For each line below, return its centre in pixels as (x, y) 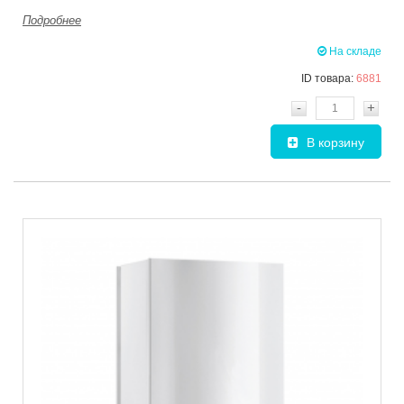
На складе (354, 52)
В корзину (335, 143)
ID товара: (329, 79)
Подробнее (52, 21)
